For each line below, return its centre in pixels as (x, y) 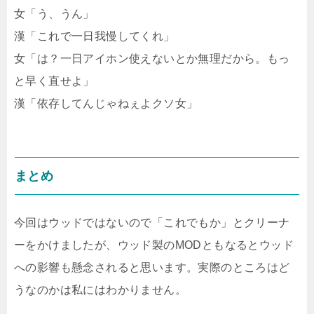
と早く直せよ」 (54, 81)
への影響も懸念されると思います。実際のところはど (152, 267)
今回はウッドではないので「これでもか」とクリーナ (152, 222)
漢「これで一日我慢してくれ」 (95, 36)
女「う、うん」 (54, 13)
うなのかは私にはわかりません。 (100, 289)
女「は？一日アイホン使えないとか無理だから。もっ (152, 58)
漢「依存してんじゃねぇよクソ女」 (106, 103)
